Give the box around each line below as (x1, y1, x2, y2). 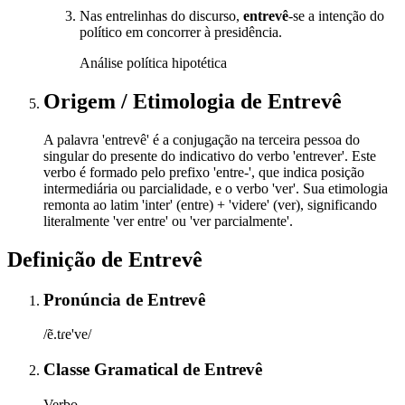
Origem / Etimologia (43, 89, 240, 113)
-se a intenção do (288, 8, 384, 24)
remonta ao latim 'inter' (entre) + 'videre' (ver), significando (43, 196, 377, 212)
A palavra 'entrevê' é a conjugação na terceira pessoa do (43, 131, 360, 147)
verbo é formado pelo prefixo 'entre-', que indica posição (43, 164, 364, 180)
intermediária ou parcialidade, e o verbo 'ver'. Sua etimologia (43, 180, 388, 196)
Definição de (7, 247, 128, 271)
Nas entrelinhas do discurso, (80, 8, 243, 24)
